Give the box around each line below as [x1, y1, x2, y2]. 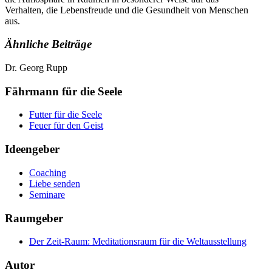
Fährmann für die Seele [5, 84, 122, 98]
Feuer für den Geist [29, 120, 103, 131]
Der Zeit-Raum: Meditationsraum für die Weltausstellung [29, 236, 246, 247]
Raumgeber [5, 211, 63, 225]
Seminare [29, 189, 65, 200]
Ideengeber [5, 143, 59, 156]
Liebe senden [29, 178, 80, 189]
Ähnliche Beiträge [5, 38, 92, 51]
